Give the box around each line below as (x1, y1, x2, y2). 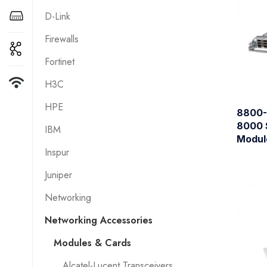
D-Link (44, 10, 70, 23)
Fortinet (44, 55, 74, 69)
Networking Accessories (44, 213, 153, 227)
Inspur (44, 145, 69, 159)
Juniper (44, 168, 72, 182)
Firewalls (44, 32, 79, 46)
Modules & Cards (53, 236, 131, 250)
